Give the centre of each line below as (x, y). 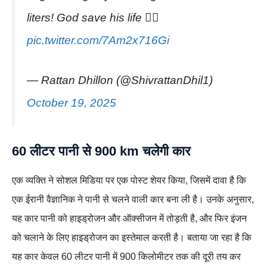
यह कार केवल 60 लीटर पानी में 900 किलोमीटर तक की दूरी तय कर (126, 256)
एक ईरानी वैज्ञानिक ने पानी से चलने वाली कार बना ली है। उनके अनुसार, (133, 199)
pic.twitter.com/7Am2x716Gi (98, 40)
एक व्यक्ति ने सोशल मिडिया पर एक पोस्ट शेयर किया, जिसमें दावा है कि (129, 180)
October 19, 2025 (72, 103)
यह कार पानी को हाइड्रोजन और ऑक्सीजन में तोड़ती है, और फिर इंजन (129, 218)
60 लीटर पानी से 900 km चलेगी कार (101, 151)
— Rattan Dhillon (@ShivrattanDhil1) (120, 80)
